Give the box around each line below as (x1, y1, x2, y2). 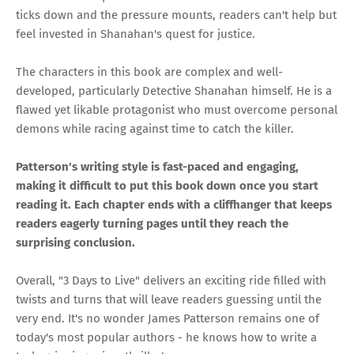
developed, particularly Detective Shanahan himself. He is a (16, 84, 332, 99)
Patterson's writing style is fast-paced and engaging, (16, 160, 299, 175)
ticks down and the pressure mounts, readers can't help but (16, 8, 337, 23)
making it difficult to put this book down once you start (16, 179, 318, 194)
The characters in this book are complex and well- (16, 65, 283, 80)
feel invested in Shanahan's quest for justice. (16, 27, 255, 42)
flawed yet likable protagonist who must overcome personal (16, 103, 337, 118)
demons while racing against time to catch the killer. (16, 122, 294, 137)
